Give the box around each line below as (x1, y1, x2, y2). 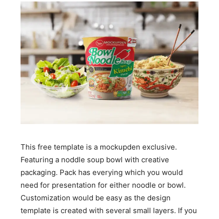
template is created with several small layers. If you (21, 206, 197, 216)
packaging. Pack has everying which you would (21, 168, 183, 177)
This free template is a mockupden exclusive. (21, 142, 177, 152)
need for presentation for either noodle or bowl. (21, 180, 186, 190)
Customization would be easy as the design (21, 193, 171, 203)
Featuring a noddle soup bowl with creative (21, 155, 170, 165)
